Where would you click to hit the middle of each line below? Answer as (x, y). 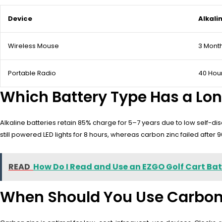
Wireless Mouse (33, 46)
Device (20, 19)
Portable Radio (32, 73)
